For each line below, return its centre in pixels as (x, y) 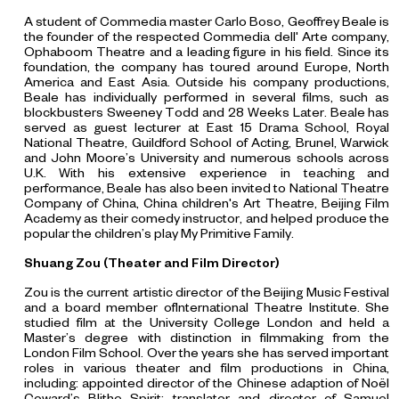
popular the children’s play (102, 234)
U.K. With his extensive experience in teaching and (207, 173)
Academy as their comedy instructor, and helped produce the (207, 219)
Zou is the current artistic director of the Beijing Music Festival (207, 293)
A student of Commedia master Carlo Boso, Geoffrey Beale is (207, 22)
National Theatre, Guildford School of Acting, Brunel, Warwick (207, 143)
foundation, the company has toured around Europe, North (207, 67)
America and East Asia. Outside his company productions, (207, 82)
